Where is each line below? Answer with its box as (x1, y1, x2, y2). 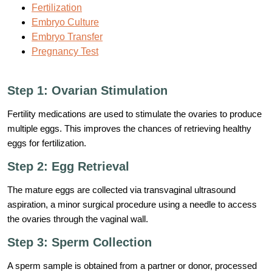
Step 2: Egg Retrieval (7, 160, 129, 174)
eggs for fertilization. (7, 138, 86, 149)
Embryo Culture (32, 17, 99, 28)
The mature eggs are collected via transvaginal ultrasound (7, 185, 236, 195)
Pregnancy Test (32, 46, 98, 57)
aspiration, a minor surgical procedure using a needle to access (7, 199, 257, 210)
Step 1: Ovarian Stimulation (7, 84, 168, 98)
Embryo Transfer (32, 32, 103, 42)
